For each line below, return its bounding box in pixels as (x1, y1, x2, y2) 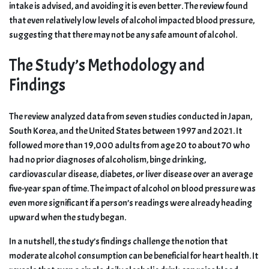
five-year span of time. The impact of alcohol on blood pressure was (9, 183, 256, 195)
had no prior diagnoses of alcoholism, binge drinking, (9, 154, 206, 166)
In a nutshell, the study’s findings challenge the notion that (9, 235, 228, 248)
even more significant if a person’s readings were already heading (9, 197, 252, 210)
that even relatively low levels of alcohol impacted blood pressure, (9, 14, 255, 26)
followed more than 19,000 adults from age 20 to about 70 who (9, 139, 250, 152)
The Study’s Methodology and (9, 54, 205, 76)
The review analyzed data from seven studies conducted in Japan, (9, 110, 252, 123)
